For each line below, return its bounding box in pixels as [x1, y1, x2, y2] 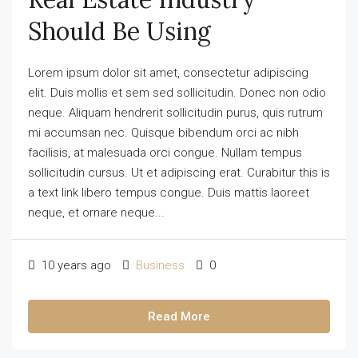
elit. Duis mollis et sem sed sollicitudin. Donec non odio [28, 86, 326, 100]
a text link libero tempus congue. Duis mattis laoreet [28, 185, 309, 200]
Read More [148, 309, 210, 324]
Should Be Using [28, 16, 211, 46]
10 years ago [38, 258, 111, 272]
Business [136, 258, 185, 272]
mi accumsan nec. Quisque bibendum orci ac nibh [28, 125, 299, 140]
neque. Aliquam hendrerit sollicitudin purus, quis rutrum [28, 105, 323, 120]
